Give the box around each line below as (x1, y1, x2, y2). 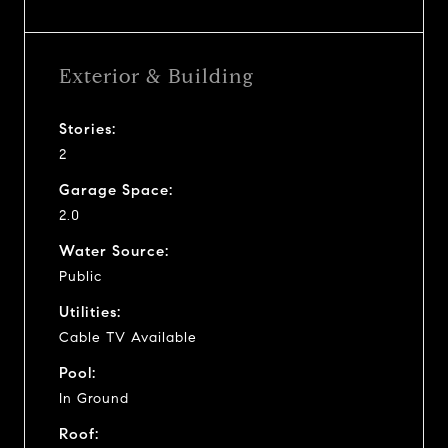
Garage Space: (59, 180, 173, 199)
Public (59, 267, 102, 285)
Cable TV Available (59, 328, 197, 346)
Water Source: (59, 241, 169, 260)
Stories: (59, 119, 116, 138)
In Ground (59, 389, 129, 407)
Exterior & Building (59, 63, 254, 89)
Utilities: (59, 302, 121, 321)
